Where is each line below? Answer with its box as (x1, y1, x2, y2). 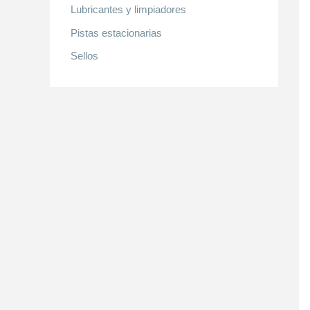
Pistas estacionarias (71, 26, 162, 39)
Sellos (71, 50, 98, 62)
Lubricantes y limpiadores (71, 3, 186, 15)
